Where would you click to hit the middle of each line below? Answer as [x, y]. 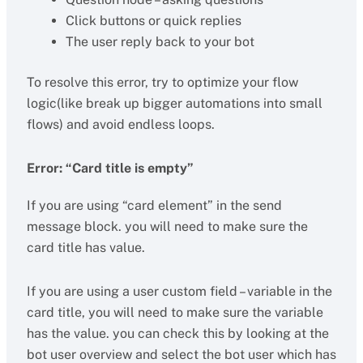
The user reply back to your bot [160, 42]
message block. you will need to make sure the [167, 226]
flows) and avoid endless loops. [120, 124]
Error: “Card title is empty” [110, 168]
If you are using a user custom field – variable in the [179, 291]
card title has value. [85, 248]
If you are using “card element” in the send [154, 205]
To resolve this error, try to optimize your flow [162, 82]
